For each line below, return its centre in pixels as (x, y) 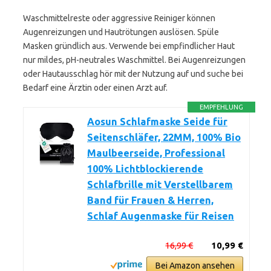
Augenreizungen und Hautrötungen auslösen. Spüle (121, 32)
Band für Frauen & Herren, (150, 200)
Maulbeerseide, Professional (156, 153)
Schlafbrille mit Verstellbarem (160, 184)
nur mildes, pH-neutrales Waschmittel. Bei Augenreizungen (134, 60)
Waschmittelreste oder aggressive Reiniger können (119, 18)
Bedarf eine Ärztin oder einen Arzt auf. (95, 88)
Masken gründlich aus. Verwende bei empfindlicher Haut (129, 46)
